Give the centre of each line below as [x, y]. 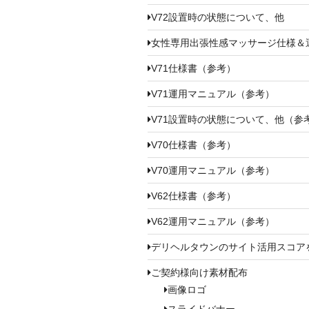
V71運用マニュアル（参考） [213, 93]
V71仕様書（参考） [193, 68]
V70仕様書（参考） [193, 144]
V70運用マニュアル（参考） [213, 170]
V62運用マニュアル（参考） [213, 221]
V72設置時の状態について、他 [218, 17]
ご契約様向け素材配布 [199, 272]
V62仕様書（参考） [193, 196]
